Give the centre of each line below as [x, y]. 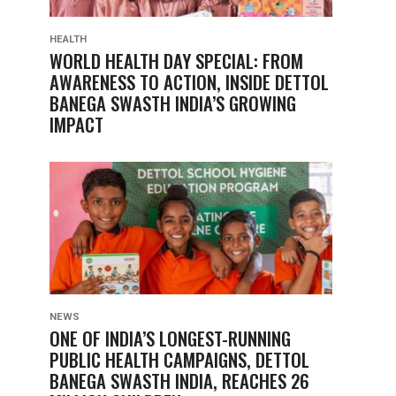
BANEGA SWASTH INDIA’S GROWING [173, 103]
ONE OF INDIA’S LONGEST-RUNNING [170, 338]
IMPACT [76, 124]
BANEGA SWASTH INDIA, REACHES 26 [179, 381]
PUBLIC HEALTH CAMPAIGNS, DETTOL [179, 359]
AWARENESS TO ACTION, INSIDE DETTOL [189, 82]
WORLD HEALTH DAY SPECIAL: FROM [176, 61]
